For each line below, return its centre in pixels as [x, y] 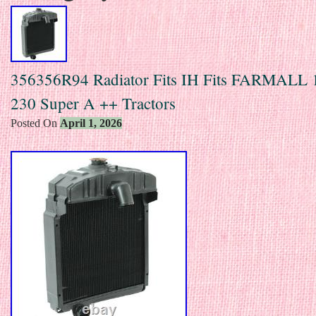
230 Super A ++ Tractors [93, 103]
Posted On [35, 123]
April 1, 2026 [91, 123]
